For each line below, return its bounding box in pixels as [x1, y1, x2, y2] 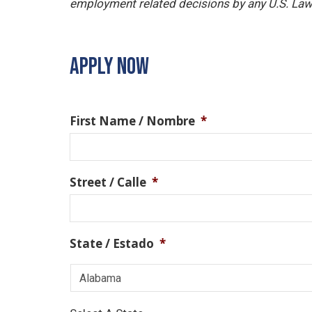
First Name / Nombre [70, 113, 196, 130]
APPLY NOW [70, 52, 150, 81]
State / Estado [70, 235, 155, 252]
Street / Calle [70, 174, 147, 191]
